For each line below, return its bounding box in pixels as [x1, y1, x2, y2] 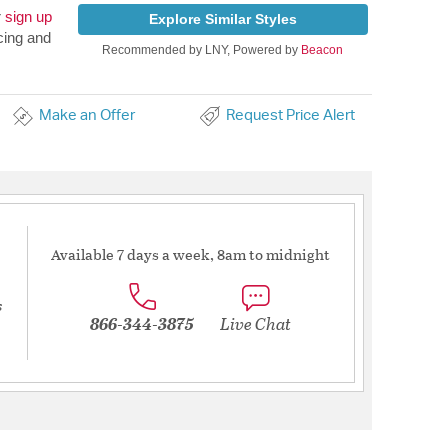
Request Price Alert [225, 108, 355, 124]
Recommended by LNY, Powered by [102, 43, 302, 58]
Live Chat [219, 310, 291, 336]
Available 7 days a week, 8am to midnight [51, 242, 331, 265]
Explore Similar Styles [148, 11, 297, 28]
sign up [5, 8, 52, 26]
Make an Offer [38, 108, 135, 124]
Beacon [301, 43, 344, 58]
